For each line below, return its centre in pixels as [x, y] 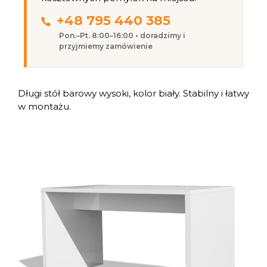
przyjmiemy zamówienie [106, 46]
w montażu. [44, 106]
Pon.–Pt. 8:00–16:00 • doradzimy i [122, 35]
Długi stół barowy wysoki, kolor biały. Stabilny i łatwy [133, 93]
